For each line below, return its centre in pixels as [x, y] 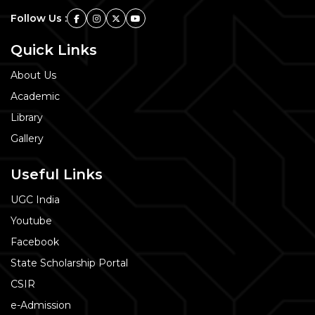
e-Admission [41, 305]
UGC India [35, 199]
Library [27, 117]
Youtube [31, 220]
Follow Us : [39, 18]
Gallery [27, 138]
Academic [35, 96]
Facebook [35, 242]
